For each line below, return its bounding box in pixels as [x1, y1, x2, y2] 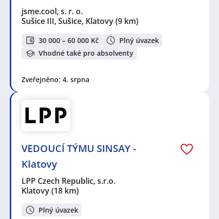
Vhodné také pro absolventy [39, 48, 133, 58]
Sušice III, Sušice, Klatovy [22, 16, 113, 27]
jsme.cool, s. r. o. [22, 6, 84, 17]
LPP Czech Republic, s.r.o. [22, 175, 116, 187]
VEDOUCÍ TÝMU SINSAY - [22, 142, 136, 155]
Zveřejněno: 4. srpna [22, 75, 89, 85]
